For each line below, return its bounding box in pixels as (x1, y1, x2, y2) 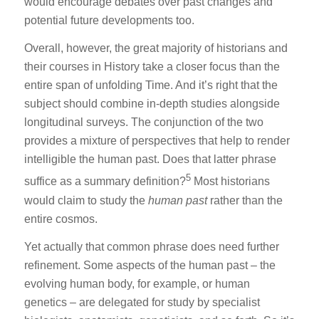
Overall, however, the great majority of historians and (23, 42, 288, 55)
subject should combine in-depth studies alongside (23, 98, 280, 110)
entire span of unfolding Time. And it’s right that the (23, 79, 278, 92)
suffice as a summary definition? (23, 175, 186, 188)
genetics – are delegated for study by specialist (23, 296, 260, 309)
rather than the (206, 194, 283, 206)
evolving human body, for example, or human (23, 278, 250, 291)
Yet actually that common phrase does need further (23, 241, 279, 253)
